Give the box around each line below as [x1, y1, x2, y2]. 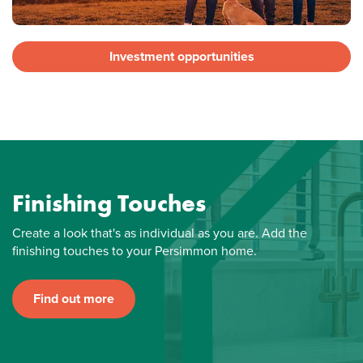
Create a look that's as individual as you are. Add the [12, 223, 307, 242]
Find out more [33, 288, 114, 308]
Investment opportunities [109, 46, 254, 66]
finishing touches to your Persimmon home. [12, 241, 257, 260]
